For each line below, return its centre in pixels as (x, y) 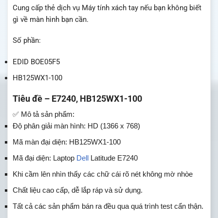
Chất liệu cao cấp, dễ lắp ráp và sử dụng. (78, 190)
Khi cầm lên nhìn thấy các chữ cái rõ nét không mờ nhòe (103, 174)
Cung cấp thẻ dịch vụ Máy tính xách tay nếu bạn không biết (107, 8)
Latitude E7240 (113, 158)
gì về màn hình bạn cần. (51, 19)
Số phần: (27, 41)
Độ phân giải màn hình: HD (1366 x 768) (76, 126)
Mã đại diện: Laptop (45, 158)
